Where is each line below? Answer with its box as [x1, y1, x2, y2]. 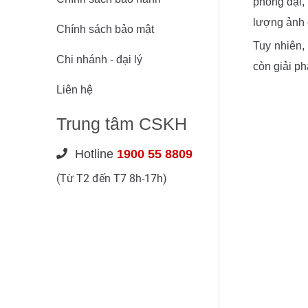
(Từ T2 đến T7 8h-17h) [56, 172, 167, 185]
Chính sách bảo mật [56, 23, 154, 35]
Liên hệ [56, 84, 93, 96]
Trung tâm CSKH [56, 114, 187, 133]
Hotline [75, 147, 117, 161]
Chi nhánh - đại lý [56, 54, 142, 65]
